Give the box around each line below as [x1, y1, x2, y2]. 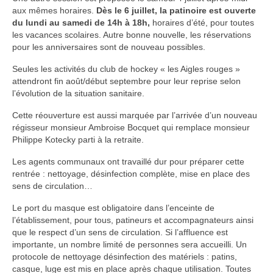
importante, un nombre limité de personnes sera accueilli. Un [12, 239, 247, 249]
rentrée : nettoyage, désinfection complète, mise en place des [12, 168, 250, 179]
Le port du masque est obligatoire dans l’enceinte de [12, 202, 214, 213]
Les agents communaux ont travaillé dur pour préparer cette [12, 156, 244, 166]
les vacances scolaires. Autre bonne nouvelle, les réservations [12, 29, 251, 40]
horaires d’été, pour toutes [150, 17, 254, 27]
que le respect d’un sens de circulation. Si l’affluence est [12, 227, 228, 237]
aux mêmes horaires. [12, 5, 96, 15]
